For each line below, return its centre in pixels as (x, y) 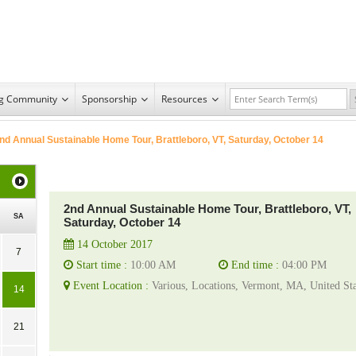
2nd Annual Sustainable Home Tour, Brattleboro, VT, (207, 208)
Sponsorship (109, 99)
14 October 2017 (113, 244)
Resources (184, 99)
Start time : (100, 265)
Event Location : (111, 285)
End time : (255, 265)
